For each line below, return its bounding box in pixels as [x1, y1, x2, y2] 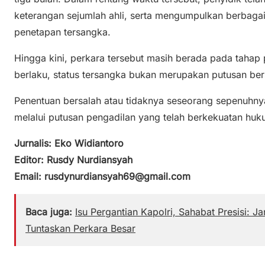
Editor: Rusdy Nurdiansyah [14, 153, 132, 166]
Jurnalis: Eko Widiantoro [14, 137, 124, 149]
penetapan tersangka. [14, 25, 111, 38]
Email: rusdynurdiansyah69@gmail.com [14, 170, 190, 182]
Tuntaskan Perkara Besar [25, 222, 135, 234]
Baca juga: [25, 205, 72, 218]
